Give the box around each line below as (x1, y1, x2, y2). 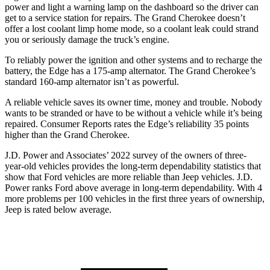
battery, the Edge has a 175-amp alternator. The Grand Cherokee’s (5, 66, 256, 77)
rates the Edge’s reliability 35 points (111, 119, 249, 130)
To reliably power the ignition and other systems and (5, 55, 204, 66)
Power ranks (5, 183, 55, 193)
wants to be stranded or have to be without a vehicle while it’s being (5, 108, 262, 119)
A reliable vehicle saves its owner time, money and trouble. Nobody (5, 97, 262, 108)
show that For (5, 172, 57, 183)
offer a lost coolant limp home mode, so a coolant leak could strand (5, 24, 259, 34)
